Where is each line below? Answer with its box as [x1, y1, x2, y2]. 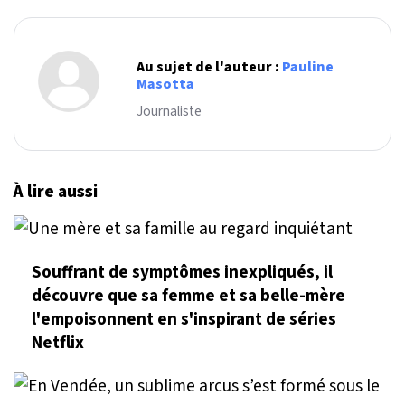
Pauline [282, 56, 334, 77]
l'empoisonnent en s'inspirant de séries [32, 306, 336, 333]
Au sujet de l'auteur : [137, 56, 282, 77]
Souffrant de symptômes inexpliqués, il [32, 259, 333, 286]
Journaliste [137, 100, 202, 121]
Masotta [137, 73, 194, 94]
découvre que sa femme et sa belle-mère [32, 283, 345, 309]
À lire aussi [14, 178, 98, 204]
